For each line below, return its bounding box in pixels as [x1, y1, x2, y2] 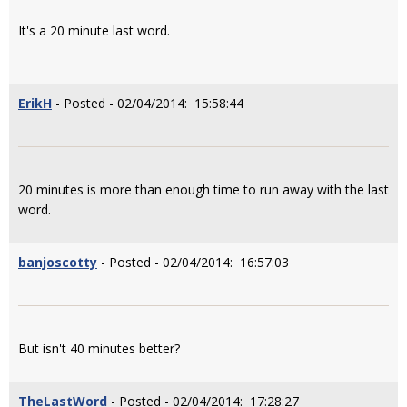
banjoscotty [18, 253, 97, 271]
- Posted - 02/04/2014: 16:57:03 [97, 253, 289, 271]
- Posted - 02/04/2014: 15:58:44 [52, 94, 243, 112]
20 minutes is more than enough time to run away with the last [18, 181, 389, 198]
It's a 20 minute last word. [18, 22, 170, 39]
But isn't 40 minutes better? [18, 340, 180, 357]
